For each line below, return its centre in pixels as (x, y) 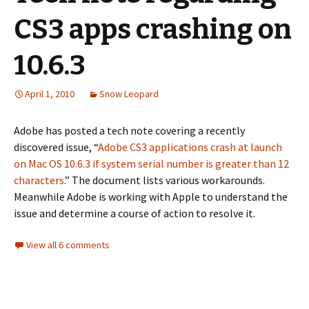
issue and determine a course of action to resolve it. (134, 213)
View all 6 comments (68, 245)
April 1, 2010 (50, 94)
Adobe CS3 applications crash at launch (190, 147)
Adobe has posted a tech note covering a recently (129, 130)
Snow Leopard (129, 94)
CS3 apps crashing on (153, 30)
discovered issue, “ (56, 147)
